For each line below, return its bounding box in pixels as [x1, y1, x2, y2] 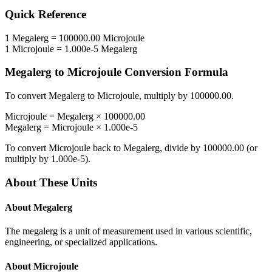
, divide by [160, 143, 203, 154]
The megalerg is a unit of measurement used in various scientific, [5, 226, 252, 237]
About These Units [5, 175, 97, 189]
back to [90, 143, 123, 154]
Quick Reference [5, 8, 86, 21]
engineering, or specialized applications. [5, 237, 157, 248]
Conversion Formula [121, 66, 228, 79]
